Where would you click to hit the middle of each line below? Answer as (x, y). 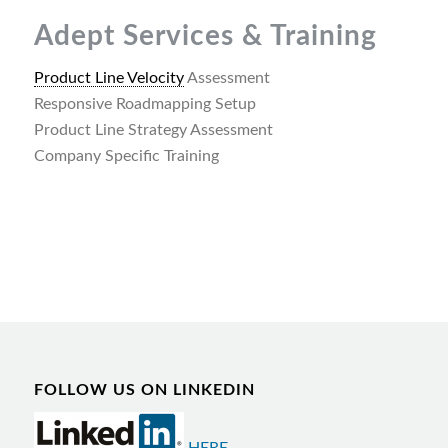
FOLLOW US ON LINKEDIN (144, 389)
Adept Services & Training (205, 36)
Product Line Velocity (108, 77)
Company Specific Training (126, 155)
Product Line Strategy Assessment (153, 129)
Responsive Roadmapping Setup (144, 103)
